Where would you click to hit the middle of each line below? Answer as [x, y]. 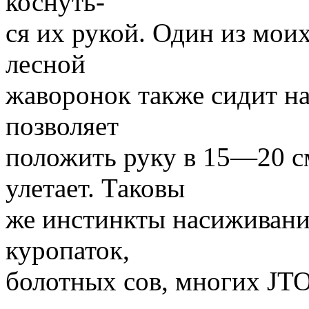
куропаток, [68, 250]
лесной [46, 63]
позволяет [62, 126]
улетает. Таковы [95, 188]
